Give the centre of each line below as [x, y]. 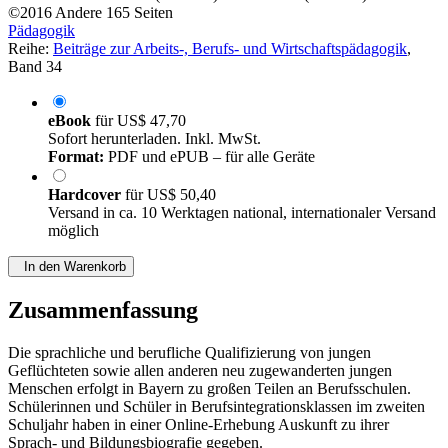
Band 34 [35, 67]
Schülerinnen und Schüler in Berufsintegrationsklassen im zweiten [216, 407]
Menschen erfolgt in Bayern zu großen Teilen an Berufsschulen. [209, 389]
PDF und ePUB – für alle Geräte [209, 157]
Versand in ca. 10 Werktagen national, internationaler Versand [242, 213]
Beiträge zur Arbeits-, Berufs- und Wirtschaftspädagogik [230, 49]
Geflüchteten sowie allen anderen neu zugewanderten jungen [200, 371]
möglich [73, 231]
